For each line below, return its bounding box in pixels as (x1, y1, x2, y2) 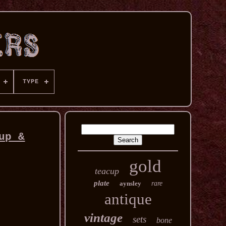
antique (104, 190, 152, 208)
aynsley (119, 180, 141, 187)
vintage (84, 211, 123, 224)
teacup (94, 166, 119, 176)
